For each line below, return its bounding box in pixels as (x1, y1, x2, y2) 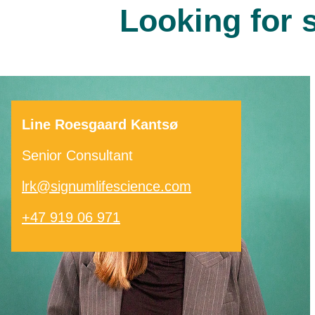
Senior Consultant (22, 147, 133, 163)
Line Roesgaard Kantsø (22, 116, 178, 132)
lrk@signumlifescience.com (22, 178, 191, 194)
